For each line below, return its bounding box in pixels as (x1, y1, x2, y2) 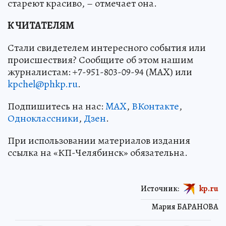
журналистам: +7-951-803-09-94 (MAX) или (8, 65, 192, 79)
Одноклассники (8, 111, 79, 125)
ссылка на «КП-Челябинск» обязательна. (8, 145, 188, 159)
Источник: (141, 183, 179, 194)
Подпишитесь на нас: (8, 99, 105, 113)
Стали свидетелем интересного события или (8, 40, 206, 54)
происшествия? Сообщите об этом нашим (8, 52, 193, 67)
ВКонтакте (132, 99, 179, 113)
